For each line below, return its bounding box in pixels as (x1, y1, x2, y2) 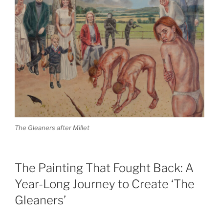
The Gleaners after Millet (15, 123, 89, 131)
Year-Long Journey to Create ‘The (15, 177, 195, 192)
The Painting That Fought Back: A (15, 161, 194, 175)
